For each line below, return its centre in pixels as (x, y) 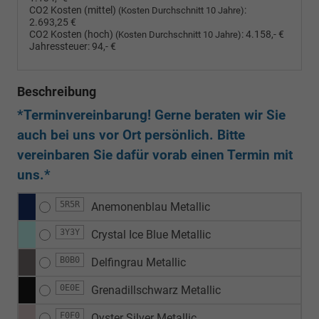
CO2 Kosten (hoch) (72, 34)
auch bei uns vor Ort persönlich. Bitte (131, 135)
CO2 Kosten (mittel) (74, 10)
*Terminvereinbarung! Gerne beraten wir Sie (151, 115)
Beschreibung (57, 91)
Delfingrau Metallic (138, 262)
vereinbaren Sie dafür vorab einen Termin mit (155, 155)
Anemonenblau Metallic (151, 206)
